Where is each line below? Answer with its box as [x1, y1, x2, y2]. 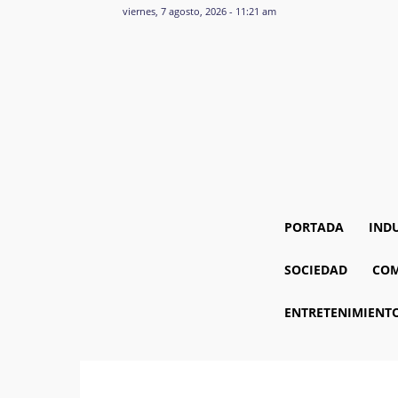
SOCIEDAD [283, 261, 347, 278]
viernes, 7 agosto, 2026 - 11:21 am [123, 4, 276, 18]
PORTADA [283, 219, 344, 235]
